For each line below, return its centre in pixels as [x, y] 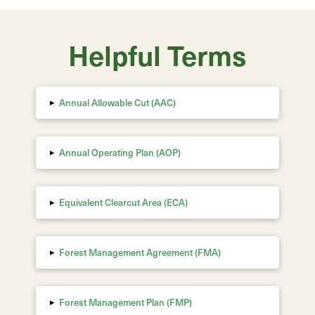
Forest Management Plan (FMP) [126, 302]
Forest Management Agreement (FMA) [140, 252]
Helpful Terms [157, 54]
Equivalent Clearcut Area [111, 202]
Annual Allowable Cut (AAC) [118, 102]
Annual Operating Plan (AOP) [120, 152]
